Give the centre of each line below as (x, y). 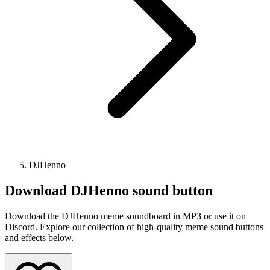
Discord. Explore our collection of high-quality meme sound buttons (134, 227)
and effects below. (39, 237)
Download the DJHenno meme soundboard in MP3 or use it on (125, 216)
